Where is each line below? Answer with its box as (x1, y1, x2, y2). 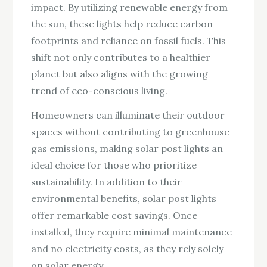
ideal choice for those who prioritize (31, 159, 197, 172)
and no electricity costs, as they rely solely (31, 243, 224, 255)
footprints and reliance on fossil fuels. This (31, 35, 226, 47)
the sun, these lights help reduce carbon (31, 18, 213, 30)
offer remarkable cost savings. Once (31, 209, 198, 222)
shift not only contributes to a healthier (31, 51, 211, 64)
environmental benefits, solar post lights (31, 193, 217, 205)
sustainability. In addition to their (31, 176, 182, 188)
